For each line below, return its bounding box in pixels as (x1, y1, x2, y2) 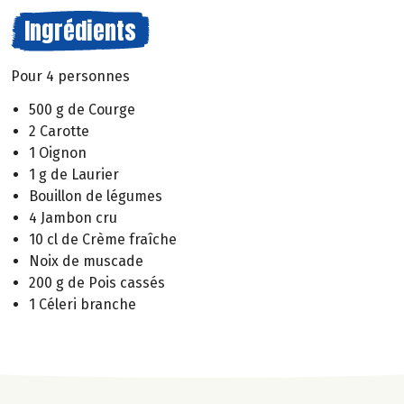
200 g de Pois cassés (29, 273, 165, 291)
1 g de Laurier (29, 165, 119, 183)
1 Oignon (29, 143, 87, 161)
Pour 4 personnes (11, 68, 130, 85)
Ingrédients (24, 13, 136, 49)
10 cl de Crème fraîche (29, 230, 177, 248)
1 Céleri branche (29, 295, 136, 313)
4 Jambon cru (29, 208, 117, 226)
